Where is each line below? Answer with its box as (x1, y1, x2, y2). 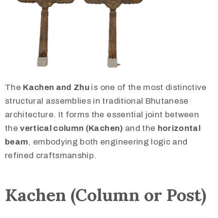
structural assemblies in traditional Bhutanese (5, 96, 189, 106)
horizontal (157, 124, 201, 133)
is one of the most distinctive (91, 83, 207, 92)
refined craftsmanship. (5, 151, 97, 161)
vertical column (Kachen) (20, 124, 123, 133)
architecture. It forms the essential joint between (5, 110, 199, 120)
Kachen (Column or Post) (5, 184, 206, 206)
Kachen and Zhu (23, 83, 91, 92)
